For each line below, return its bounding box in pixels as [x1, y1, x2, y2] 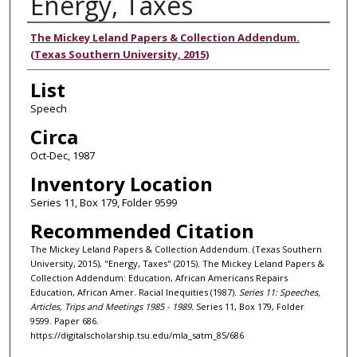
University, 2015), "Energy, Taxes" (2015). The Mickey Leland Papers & [29, 257, 324, 269]
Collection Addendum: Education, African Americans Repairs [29, 271, 288, 284]
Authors [26, 24, 99, 51]
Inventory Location [29, 170, 213, 197]
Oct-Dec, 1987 [29, 147, 95, 163]
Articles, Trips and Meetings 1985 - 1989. [29, 300, 194, 312]
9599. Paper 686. [29, 314, 99, 327]
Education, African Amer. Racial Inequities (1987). [29, 285, 239, 298]
